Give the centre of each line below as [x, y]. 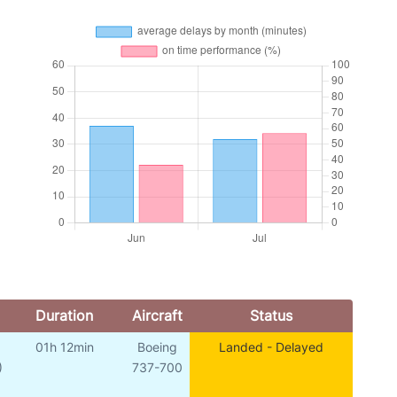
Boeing [157, 347]
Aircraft [157, 316]
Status [271, 316]
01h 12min [64, 347]
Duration [64, 316]
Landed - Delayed [272, 347]
